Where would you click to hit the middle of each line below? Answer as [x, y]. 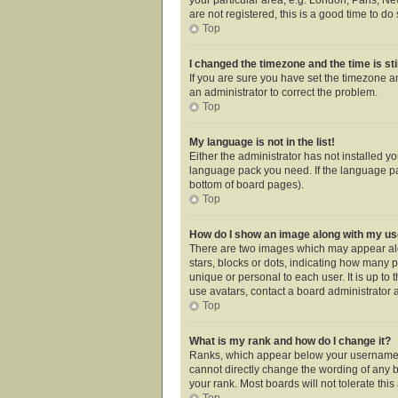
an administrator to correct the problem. [283, 92]
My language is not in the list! [262, 142]
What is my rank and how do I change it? [290, 341]
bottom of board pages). [247, 184]
